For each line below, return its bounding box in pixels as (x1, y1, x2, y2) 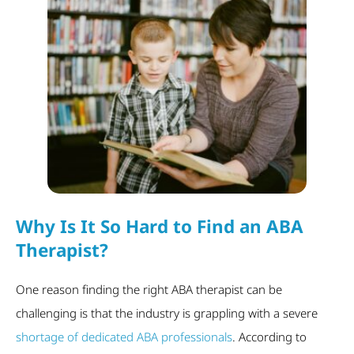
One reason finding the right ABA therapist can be (16, 281, 282, 297)
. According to (232, 329, 307, 345)
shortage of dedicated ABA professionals (16, 329, 232, 345)
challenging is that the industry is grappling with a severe (16, 305, 318, 321)
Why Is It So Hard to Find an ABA (16, 214, 303, 239)
